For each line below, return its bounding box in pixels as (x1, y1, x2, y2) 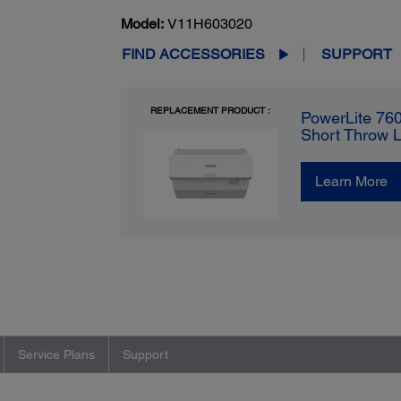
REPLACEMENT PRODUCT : (150, 104, 271, 115)
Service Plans (17, 346, 95, 362)
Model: (120, 14, 164, 32)
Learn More (314, 172, 388, 190)
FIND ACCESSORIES (121, 45, 265, 63)
